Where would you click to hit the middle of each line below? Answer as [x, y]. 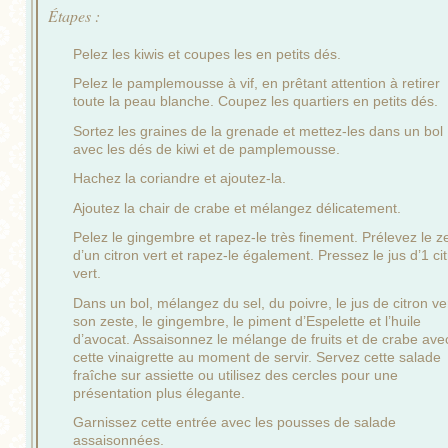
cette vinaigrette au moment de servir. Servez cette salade [257, 356]
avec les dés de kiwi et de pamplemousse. [206, 148]
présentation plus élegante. [159, 392]
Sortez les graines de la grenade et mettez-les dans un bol [258, 130]
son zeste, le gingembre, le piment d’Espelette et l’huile [247, 320]
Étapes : [74, 15]
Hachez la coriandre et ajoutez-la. [179, 178]
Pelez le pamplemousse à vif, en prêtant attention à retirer [256, 83]
